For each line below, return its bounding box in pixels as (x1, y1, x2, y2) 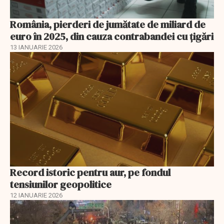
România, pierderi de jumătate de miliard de (10, 17, 205, 31)
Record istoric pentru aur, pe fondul (10, 165, 170, 180)
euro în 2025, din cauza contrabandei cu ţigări (10, 29, 213, 43)
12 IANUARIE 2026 (10, 191, 62, 199)
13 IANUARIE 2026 (10, 43, 62, 51)
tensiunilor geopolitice (10, 177, 111, 192)
